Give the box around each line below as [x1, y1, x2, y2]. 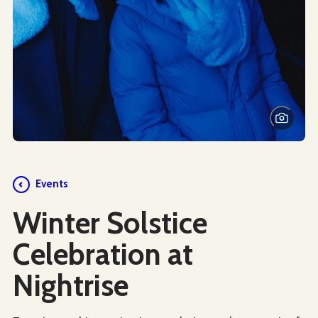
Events [35, 177, 68, 191]
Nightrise [13, 266, 128, 304]
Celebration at [13, 235, 193, 273]
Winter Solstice [13, 204, 207, 241]
